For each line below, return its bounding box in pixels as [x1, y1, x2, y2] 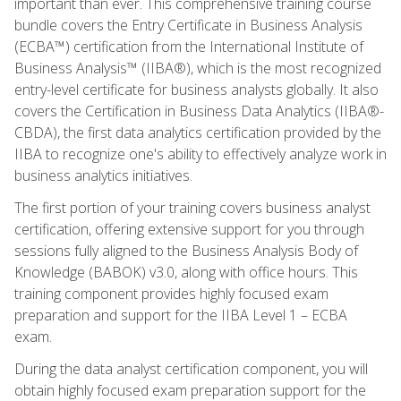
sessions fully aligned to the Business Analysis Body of [14, 240, 358, 260]
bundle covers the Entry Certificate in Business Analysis [14, 14, 363, 35]
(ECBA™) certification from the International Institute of [14, 36, 363, 56]
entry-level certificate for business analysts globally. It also [14, 79, 379, 99]
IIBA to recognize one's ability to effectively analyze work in [14, 143, 387, 164]
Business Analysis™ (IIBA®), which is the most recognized [14, 57, 381, 78]
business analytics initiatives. [14, 165, 192, 185]
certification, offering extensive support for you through [14, 218, 364, 239]
